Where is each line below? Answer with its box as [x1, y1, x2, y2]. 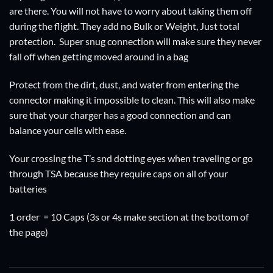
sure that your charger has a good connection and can [9, 109, 231, 121]
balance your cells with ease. [9, 124, 126, 136]
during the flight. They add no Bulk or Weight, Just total [9, 20, 239, 32]
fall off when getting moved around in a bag [9, 51, 188, 63]
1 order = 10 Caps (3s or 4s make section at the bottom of [9, 210, 249, 222]
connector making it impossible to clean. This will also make [9, 94, 255, 106]
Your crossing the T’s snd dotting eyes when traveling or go [9, 152, 253, 164]
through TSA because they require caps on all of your [9, 167, 228, 179]
